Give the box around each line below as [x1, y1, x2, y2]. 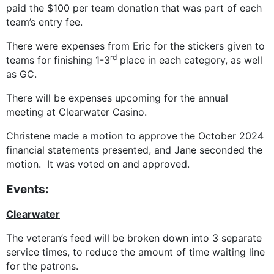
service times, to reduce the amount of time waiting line [6, 246, 265, 259]
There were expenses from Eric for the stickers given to [6, 40, 265, 53]
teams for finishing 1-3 [6, 54, 110, 67]
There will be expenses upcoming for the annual [6, 92, 228, 105]
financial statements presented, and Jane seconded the [6, 144, 262, 157]
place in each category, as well [117, 54, 262, 67]
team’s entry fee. [6, 16, 83, 29]
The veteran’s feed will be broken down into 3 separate [6, 232, 262, 245]
